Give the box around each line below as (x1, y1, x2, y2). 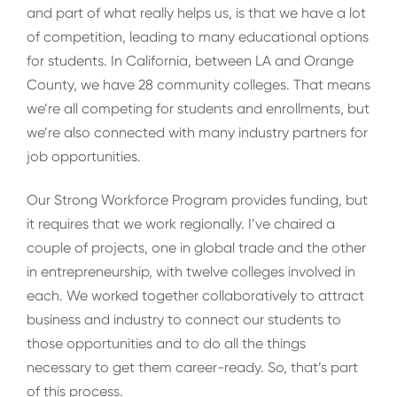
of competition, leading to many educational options (27, 27, 369, 45)
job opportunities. (27, 147, 141, 165)
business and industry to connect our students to (27, 311, 341, 329)
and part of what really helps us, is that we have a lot (27, 4, 366, 21)
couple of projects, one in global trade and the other (27, 239, 366, 257)
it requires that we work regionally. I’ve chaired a (27, 215, 335, 233)
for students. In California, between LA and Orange (27, 51, 354, 69)
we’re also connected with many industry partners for (27, 123, 368, 141)
